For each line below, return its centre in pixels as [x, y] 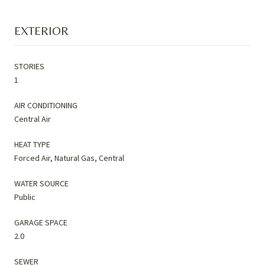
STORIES [29, 66]
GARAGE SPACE [41, 222]
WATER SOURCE [41, 183]
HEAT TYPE [32, 144]
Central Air [33, 119]
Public [25, 197]
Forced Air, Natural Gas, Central [69, 158]
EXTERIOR [41, 30]
